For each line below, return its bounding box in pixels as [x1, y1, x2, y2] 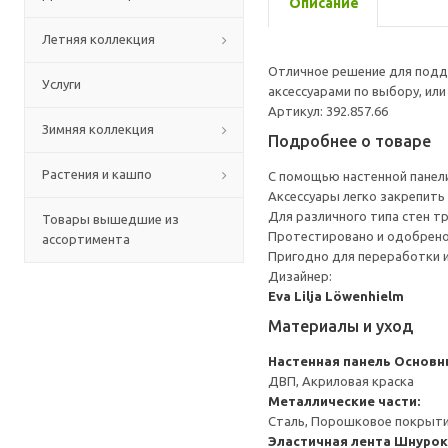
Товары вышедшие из [42, 212, 179, 226]
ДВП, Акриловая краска [268, 374, 414, 388]
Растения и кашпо [42, 167, 152, 181]
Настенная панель [268, 354, 391, 368]
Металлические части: [268, 394, 420, 408]
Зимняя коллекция [42, 122, 154, 136]
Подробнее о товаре [268, 132, 431, 150]
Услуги [42, 77, 81, 91]
